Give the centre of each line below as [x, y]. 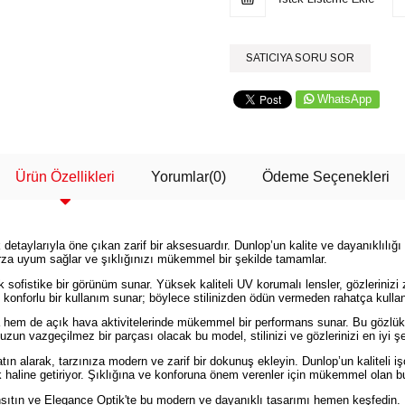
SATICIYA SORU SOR [300, 58]
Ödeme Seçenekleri [326, 177]
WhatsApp [344, 99]
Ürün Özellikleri [65, 177]
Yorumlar [180, 177]
